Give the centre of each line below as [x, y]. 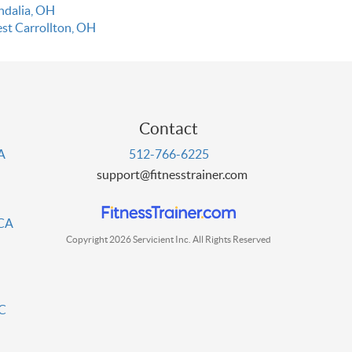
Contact [169, 129]
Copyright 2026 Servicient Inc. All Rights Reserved [169, 239]
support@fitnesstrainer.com [172, 175]
